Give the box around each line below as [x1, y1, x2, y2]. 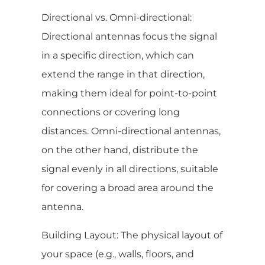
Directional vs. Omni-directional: [41, 11, 192, 23]
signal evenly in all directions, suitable [41, 163, 218, 174]
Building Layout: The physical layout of [41, 229, 222, 241]
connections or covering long [41, 106, 180, 118]
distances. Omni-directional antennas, [41, 125, 221, 137]
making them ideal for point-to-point [41, 87, 217, 99]
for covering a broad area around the [41, 182, 214, 193]
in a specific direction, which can [41, 49, 194, 61]
